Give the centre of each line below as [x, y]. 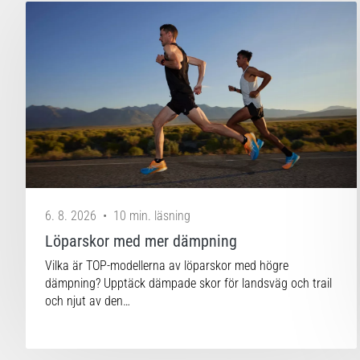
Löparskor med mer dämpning [141, 241]
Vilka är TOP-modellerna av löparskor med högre [167, 265]
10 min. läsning [152, 215]
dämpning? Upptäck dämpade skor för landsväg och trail [188, 283]
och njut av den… [88, 301]
